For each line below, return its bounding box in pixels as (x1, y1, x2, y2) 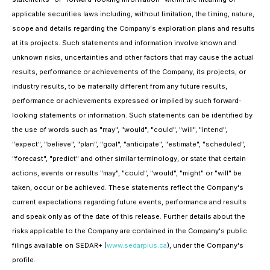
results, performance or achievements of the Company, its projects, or (12, 67, 246, 77)
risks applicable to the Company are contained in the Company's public (12, 227, 247, 236)
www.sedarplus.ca (107, 241, 167, 250)
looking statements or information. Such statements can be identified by (12, 111, 253, 120)
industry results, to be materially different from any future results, (12, 82, 227, 91)
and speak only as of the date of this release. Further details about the (12, 212, 245, 221)
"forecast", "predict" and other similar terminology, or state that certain (12, 154, 246, 163)
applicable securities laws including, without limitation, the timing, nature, (12, 10, 254, 19)
